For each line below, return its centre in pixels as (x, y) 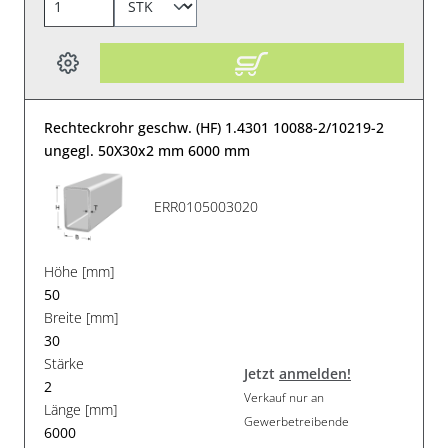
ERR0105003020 (206, 207)
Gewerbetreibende (296, 422)
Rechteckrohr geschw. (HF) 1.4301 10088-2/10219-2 (214, 127)
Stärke (64, 363)
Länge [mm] (81, 409)
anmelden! (315, 374)
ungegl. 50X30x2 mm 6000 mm (147, 150)
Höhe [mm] (79, 271)
